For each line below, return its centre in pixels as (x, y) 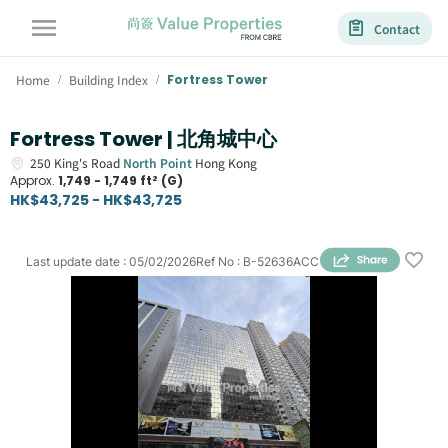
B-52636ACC (281, 261)
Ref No (215, 261)
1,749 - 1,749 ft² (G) (120, 180)
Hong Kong (224, 162)
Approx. (32, 180)
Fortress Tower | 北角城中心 (143, 139)
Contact (397, 28)
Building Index (108, 79)
